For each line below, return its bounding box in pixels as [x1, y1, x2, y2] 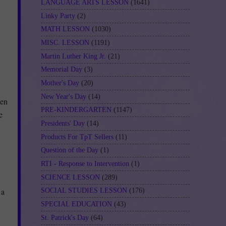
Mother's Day [41, 79, 79, 87]
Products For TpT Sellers [41, 133, 114, 141]
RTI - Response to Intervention [41, 160, 129, 168]
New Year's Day [41, 92, 86, 100]
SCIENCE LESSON [41, 173, 100, 181]
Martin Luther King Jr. [41, 52, 106, 60]
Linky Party [41, 12, 75, 20]
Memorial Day [41, 66, 82, 74]
